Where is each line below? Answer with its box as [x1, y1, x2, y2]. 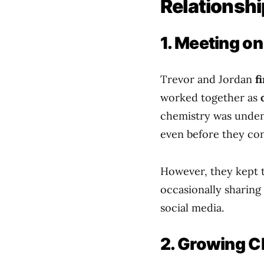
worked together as [160, 91, 260, 104]
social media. [160, 201, 224, 214]
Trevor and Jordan [160, 72, 255, 86]
